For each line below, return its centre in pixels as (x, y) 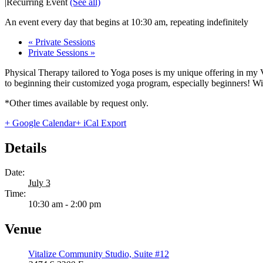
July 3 (39, 183)
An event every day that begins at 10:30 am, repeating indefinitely (127, 22)
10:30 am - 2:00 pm (65, 204)
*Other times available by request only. (77, 103)
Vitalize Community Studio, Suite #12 (99, 254)
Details (26, 148)
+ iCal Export (101, 123)
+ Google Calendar (40, 123)
